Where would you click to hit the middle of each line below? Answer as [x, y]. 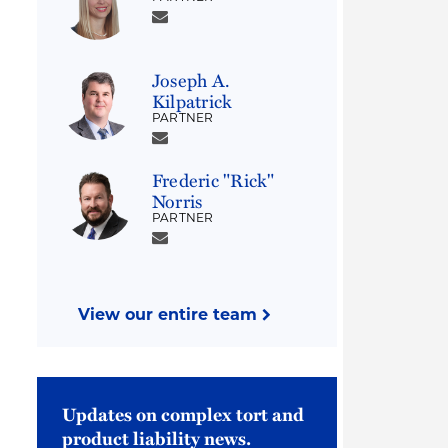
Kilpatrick [192, 101]
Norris [177, 201]
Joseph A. [191, 80]
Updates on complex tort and [183, 414]
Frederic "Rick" [213, 180]
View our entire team [170, 316]
